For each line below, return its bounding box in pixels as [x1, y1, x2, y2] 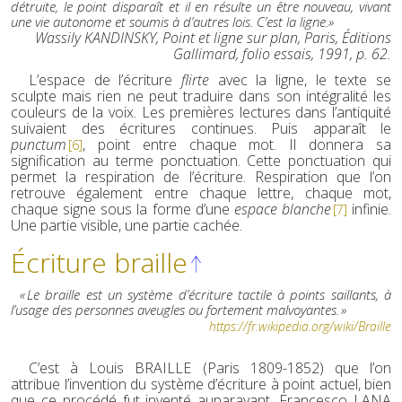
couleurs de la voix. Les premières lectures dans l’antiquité [11, 102, 391, 123]
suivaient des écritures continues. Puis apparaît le [11, 118, 391, 139]
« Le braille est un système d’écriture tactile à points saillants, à [20, 285, 391, 304]
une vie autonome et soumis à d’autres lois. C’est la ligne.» [11, 13, 334, 31]
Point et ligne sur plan [162, 28, 298, 48]
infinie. [346, 199, 391, 220]
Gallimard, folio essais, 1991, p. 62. [173, 44, 391, 65]
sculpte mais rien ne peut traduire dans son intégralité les [11, 86, 391, 107]
